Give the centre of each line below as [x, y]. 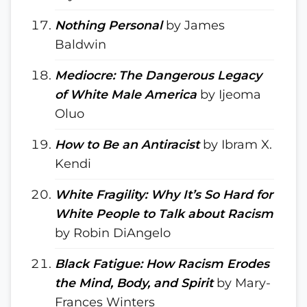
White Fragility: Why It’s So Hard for [164, 194]
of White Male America [126, 94]
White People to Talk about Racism [164, 213]
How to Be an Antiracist [127, 144]
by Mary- [242, 283]
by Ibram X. [236, 144]
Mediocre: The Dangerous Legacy [158, 75]
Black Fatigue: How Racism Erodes [162, 263]
